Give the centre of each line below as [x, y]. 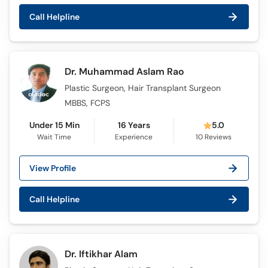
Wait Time [54, 137]
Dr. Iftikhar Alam [101, 254]
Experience [134, 137]
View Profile [53, 168]
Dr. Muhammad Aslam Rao [125, 71]
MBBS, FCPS [88, 103]
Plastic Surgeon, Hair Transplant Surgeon [143, 88]
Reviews [217, 137]
